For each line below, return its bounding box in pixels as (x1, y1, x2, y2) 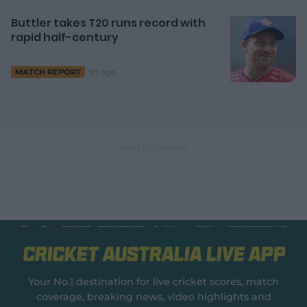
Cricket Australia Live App (22, 244, 285, 265)
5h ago (89, 66, 116, 77)
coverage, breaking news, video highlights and (36, 291, 271, 304)
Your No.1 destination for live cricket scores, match (28, 275, 279, 288)
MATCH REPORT (15, 67, 81, 77)
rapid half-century (11, 29, 119, 46)
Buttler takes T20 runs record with (11, 15, 206, 32)
